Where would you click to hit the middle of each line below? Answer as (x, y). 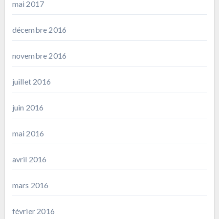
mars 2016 (30, 185)
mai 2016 (28, 133)
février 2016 (33, 211)
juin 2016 (28, 107)
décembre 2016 (39, 29)
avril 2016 (29, 159)
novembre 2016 (39, 55)
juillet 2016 (31, 81)
